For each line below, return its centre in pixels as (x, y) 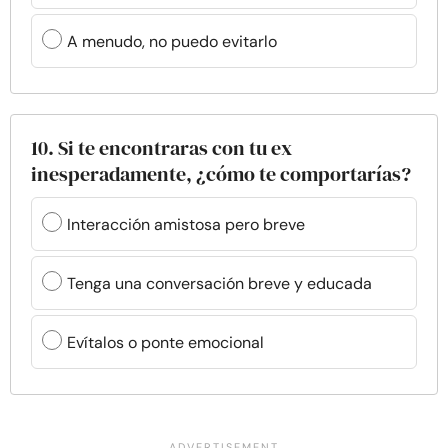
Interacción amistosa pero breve (186, 224)
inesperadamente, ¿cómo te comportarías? (221, 174)
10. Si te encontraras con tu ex (161, 148)
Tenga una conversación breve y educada (219, 283)
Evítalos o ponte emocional (165, 342)
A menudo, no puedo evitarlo (172, 41)
